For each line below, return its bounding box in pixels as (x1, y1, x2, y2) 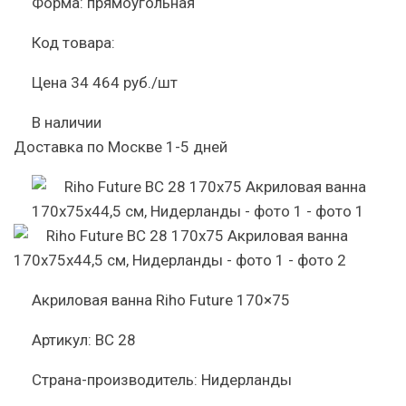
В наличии (32, 113, 101, 131)
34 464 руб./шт (71, 73, 178, 92)
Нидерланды (201, 371, 292, 389)
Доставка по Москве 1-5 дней (14, 138, 227, 156)
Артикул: (32, 331, 92, 349)
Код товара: (32, 34, 115, 52)
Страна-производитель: (32, 371, 198, 389)
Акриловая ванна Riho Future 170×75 (32, 291, 290, 309)
